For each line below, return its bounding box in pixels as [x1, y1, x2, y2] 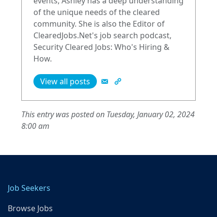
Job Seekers [8, 183, 50, 194]
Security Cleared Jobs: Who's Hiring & [33, 42, 170, 53]
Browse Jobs [8, 203, 53, 214]
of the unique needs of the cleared [33, 7, 160, 18]
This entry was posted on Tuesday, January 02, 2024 [21, 109, 195, 120]
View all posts [40, 76, 90, 87]
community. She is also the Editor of [33, 18, 165, 30]
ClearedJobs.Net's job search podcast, [33, 30, 171, 41]
